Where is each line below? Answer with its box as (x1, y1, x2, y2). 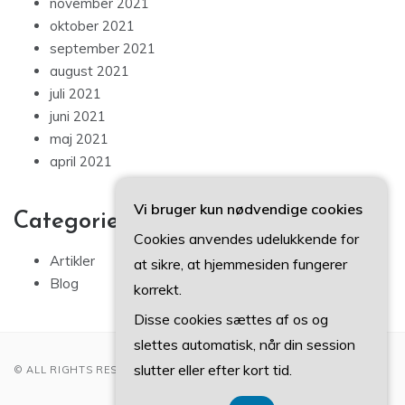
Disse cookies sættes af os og (134, 310, 328, 328)
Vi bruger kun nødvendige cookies (134, 200, 363, 218)
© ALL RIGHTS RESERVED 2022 (14, 363, 188, 377)
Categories (14, 210, 129, 235)
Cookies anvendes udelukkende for (134, 230, 359, 248)
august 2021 (50, 62, 129, 80)
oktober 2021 (50, 17, 135, 35)
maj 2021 (50, 130, 108, 148)
